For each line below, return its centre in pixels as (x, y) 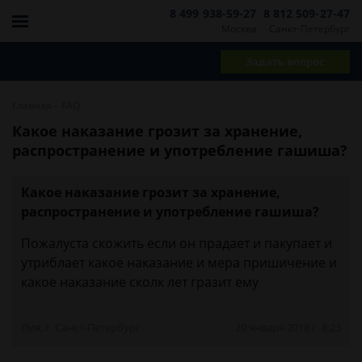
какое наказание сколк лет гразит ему (140, 282)
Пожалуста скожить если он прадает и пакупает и (177, 243)
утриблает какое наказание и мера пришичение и (179, 263)
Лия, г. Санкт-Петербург (81, 327)
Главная (32, 105)
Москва (239, 28)
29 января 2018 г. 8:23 (288, 327)
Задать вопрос (285, 61)
